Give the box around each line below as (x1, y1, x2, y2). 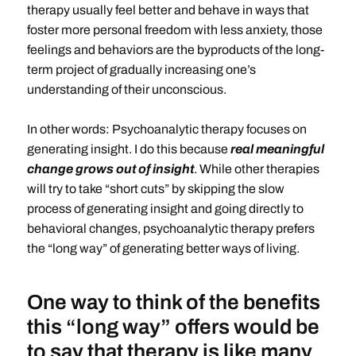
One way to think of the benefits (26, 291, 320, 313)
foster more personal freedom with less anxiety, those (26, 23, 323, 37)
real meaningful (230, 142, 324, 156)
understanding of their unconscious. (26, 83, 226, 96)
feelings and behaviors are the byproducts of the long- (26, 43, 324, 56)
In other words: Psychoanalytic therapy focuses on (26, 122, 307, 136)
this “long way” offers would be (26, 315, 319, 338)
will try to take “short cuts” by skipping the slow (26, 182, 284, 195)
